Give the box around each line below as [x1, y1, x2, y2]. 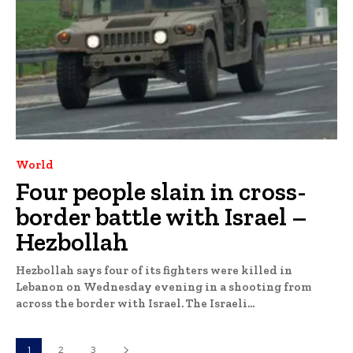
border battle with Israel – [16, 201, 307, 232]
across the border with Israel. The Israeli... [186, 295, 255, 310]
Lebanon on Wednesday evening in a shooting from [16, 279, 311, 294]
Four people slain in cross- [16, 176, 307, 206]
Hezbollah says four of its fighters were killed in [16, 262, 292, 277]
